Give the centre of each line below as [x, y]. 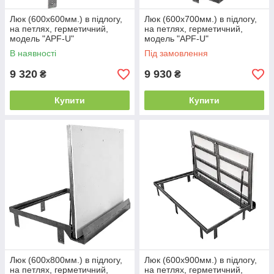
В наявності [33, 53]
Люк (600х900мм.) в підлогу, [201, 260]
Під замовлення [176, 53]
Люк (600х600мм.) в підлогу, [66, 19]
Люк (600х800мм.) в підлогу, [66, 260]
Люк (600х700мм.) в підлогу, [201, 19]
